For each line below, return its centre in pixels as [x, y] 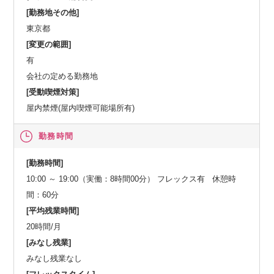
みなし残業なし [54, 258]
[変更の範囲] [49, 44]
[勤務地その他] [53, 12]
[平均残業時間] [53, 210]
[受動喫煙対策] [53, 92]
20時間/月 [44, 226]
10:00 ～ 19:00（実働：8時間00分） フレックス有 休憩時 [131, 179]
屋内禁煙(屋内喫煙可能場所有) [81, 108]
